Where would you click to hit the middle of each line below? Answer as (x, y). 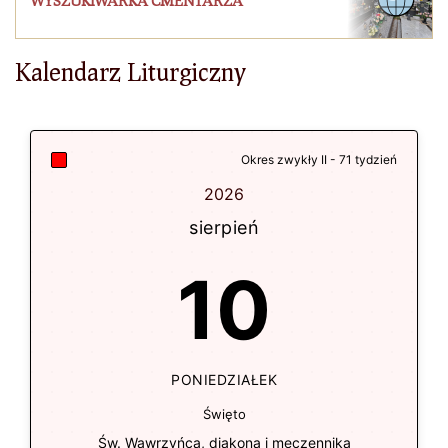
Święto (224, 414)
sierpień (224, 227)
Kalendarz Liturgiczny (130, 71)
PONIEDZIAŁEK (224, 379)
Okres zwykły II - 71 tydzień (319, 159)
